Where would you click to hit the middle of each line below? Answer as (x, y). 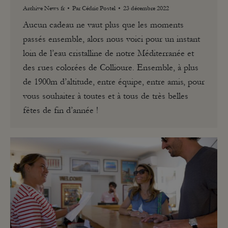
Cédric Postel (99, 8)
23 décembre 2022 (146, 8)
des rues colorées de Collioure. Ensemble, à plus (111, 67)
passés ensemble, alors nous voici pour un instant (111, 39)
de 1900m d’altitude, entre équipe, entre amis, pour (114, 81)
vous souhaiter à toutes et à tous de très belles (106, 96)
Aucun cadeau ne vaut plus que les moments (103, 24)
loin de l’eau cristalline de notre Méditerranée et (108, 53)
